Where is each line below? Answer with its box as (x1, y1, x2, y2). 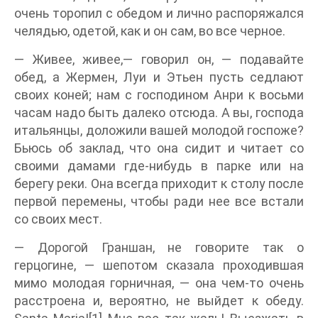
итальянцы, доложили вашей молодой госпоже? (14, 123, 304, 138)
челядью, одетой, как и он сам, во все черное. (14, 23, 285, 39)
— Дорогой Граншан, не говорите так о (14, 240, 304, 256)
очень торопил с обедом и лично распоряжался (14, 6, 304, 21)
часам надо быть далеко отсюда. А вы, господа (14, 105, 304, 121)
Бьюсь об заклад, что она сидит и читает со (14, 141, 304, 156)
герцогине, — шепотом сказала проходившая (14, 258, 304, 273)
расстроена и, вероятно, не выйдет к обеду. (14, 293, 304, 309)
